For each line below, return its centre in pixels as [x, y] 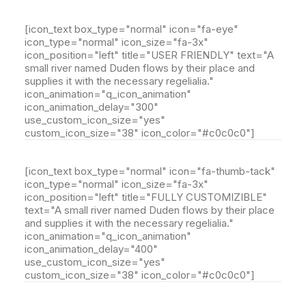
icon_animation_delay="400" [91, 249]
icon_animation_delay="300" [92, 107]
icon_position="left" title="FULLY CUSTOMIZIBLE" [146, 197]
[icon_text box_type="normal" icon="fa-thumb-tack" [150, 171]
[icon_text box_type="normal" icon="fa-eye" [131, 29]
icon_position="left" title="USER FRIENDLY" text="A [149, 55]
